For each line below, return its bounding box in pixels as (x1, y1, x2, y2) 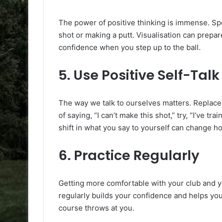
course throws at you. (58, 203, 134, 213)
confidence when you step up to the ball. (58, 42, 201, 52)
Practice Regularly (74, 146, 199, 165)
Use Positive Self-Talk (73, 65, 220, 84)
